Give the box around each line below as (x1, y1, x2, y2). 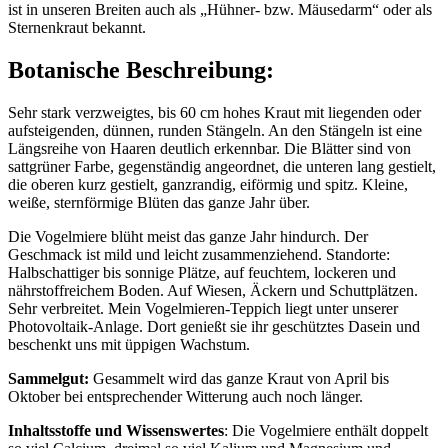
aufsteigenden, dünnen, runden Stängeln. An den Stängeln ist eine (8, 121, 422, 139)
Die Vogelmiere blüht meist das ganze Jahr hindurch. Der (8, 227, 368, 245)
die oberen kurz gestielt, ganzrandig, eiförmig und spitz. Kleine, (8, 175, 408, 193)
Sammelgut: (8, 369, 89, 387)
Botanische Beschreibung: (8, 56, 274, 83)
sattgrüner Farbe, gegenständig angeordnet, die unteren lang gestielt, (8, 157, 436, 175)
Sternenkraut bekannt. (8, 18, 150, 36)
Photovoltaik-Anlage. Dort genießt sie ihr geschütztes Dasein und (8, 317, 420, 335)
